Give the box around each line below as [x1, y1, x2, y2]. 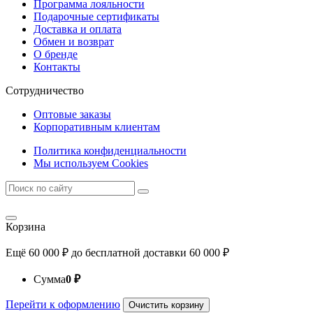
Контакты [34, 60, 80, 73]
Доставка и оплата [34, 22, 122, 35]
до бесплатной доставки [68, 246, 189, 259]
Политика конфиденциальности [34, 144, 187, 156]
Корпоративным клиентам [34, 120, 160, 133]
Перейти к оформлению [6, 298, 120, 310]
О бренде [34, 48, 78, 60]
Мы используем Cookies [34, 156, 148, 169]
